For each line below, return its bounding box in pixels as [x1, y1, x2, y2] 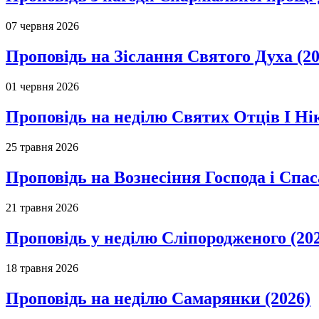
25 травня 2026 [6, 141, 78, 153]
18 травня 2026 [6, 261, 78, 274]
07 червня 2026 [6, 20, 79, 33]
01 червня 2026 [6, 80, 79, 93]
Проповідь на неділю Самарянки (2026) [6, 288, 310, 308]
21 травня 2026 [6, 201, 78, 214]
